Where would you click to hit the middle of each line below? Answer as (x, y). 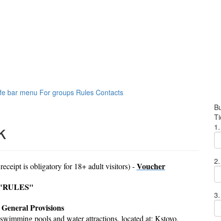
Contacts (110, 92)
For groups (57, 92)
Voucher (151, 166)
